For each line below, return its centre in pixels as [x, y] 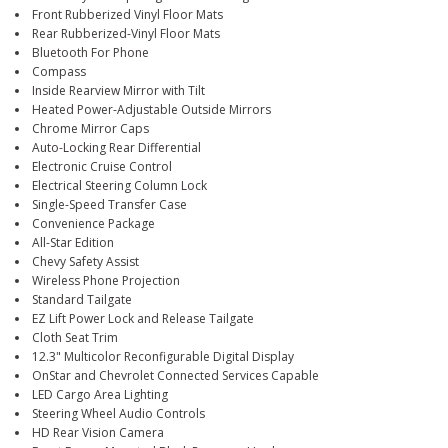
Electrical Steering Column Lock [119, 185]
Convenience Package [93, 223]
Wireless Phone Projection [106, 280]
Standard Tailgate [82, 299]
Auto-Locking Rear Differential [116, 147]
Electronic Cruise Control [102, 166]
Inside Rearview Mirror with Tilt [118, 90]
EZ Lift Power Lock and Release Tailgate [143, 318]
